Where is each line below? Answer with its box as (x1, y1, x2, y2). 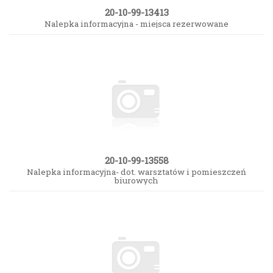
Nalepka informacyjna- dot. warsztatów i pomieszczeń (27, 166, 246, 177)
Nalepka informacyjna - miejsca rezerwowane (44, 18, 229, 29)
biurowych (115, 174, 158, 186)
